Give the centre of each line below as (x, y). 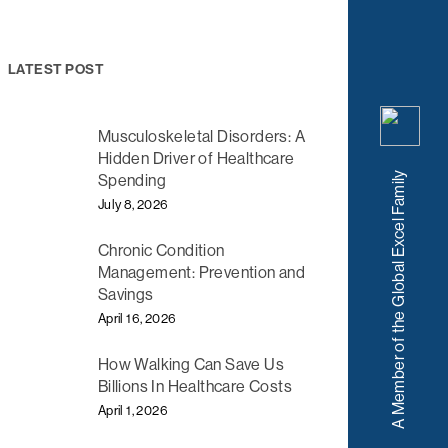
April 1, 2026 (133, 411)
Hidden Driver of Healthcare (196, 158)
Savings (125, 294)
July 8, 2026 (133, 204)
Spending (132, 180)
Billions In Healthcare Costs (195, 387)
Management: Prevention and (201, 272)
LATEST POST (56, 69)
